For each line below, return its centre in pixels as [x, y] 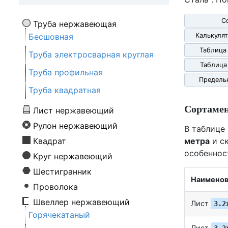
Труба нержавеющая [75, 24]
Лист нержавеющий [74, 111]
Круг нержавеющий [73, 156]
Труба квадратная [65, 90]
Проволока [55, 187]
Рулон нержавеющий [75, 126]
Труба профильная [66, 73]
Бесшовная [51, 37]
